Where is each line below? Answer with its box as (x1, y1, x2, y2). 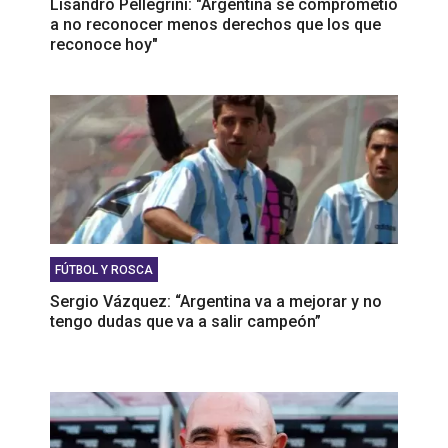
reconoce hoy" (50, 35, 158, 55)
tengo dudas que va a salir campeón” (50, 312, 321, 332)
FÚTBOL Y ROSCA (55, 263, 153, 278)
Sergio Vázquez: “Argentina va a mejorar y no (50, 292, 382, 312)
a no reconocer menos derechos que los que (50, 15, 381, 35)
